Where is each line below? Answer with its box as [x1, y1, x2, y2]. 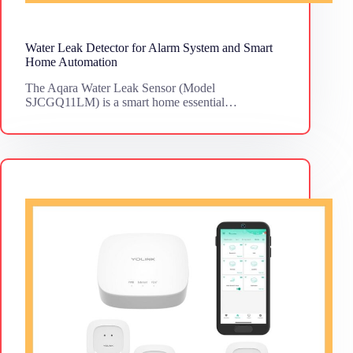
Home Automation [25, 55, 117, 69]
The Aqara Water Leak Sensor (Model [25, 81, 215, 95]
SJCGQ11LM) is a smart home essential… [25, 95, 237, 110]
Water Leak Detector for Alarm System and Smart [25, 41, 273, 55]
